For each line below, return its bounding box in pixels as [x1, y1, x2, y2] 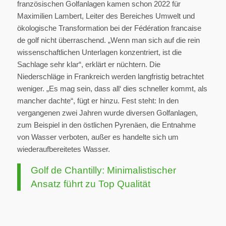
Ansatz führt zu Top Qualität [30, 178, 150, 189]
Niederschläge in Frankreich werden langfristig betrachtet [17, 72, 204, 81]
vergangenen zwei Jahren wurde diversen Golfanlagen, [17, 108, 198, 118]
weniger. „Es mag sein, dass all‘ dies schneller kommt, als [17, 84, 207, 93]
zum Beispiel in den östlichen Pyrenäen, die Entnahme [17, 121, 196, 130]
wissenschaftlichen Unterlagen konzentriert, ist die [17, 48, 182, 57]
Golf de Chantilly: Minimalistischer [30, 164, 176, 176]
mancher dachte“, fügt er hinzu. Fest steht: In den [17, 96, 179, 105]
